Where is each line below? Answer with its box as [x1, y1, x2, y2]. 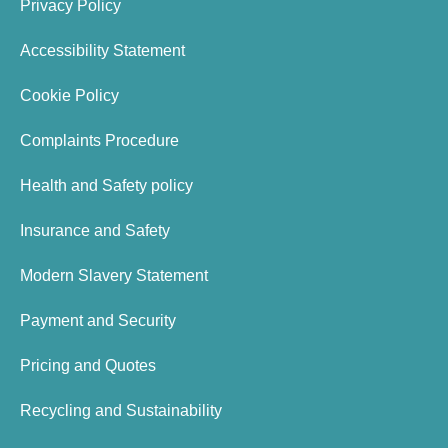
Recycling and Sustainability [20, 402, 222, 420]
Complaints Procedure [20, 132, 179, 150]
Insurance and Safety [20, 222, 170, 240]
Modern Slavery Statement [20, 267, 208, 285]
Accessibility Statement [20, 42, 185, 60]
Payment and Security [20, 312, 176, 330]
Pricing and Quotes [20, 357, 156, 375]
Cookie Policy [20, 87, 119, 105]
